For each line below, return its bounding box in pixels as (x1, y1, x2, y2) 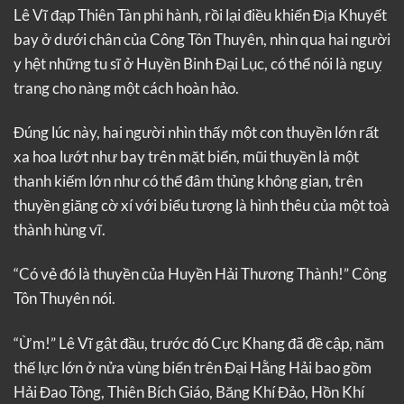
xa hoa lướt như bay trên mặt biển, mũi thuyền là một (14, 146, 359, 166)
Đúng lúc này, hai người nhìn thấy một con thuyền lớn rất (14, 122, 379, 142)
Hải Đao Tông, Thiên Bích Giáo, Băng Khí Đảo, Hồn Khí (14, 381, 364, 401)
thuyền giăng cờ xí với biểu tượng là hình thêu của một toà (14, 195, 390, 215)
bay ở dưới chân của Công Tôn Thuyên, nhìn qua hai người (14, 29, 390, 49)
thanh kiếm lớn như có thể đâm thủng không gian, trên (14, 170, 363, 190)
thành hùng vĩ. (14, 219, 106, 239)
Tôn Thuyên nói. (14, 289, 115, 308)
